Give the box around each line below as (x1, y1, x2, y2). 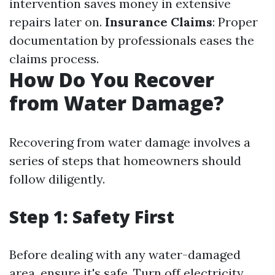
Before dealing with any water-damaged (9, 247, 241, 262)
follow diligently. (9, 171, 105, 187)
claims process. (9, 51, 99, 66)
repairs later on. (9, 14, 105, 29)
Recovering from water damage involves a (9, 134, 250, 150)
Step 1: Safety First (9, 205, 174, 228)
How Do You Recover (9, 66, 214, 93)
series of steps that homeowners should (9, 153, 241, 168)
